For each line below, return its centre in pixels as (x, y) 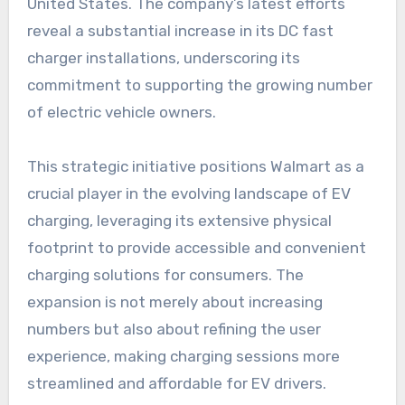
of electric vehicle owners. (121, 112)
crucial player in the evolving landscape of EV (188, 193)
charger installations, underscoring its (163, 57)
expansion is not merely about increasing (174, 301)
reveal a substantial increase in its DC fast (180, 30)
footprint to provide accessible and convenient (196, 247)
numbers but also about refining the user (174, 329)
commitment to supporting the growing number (199, 85)
